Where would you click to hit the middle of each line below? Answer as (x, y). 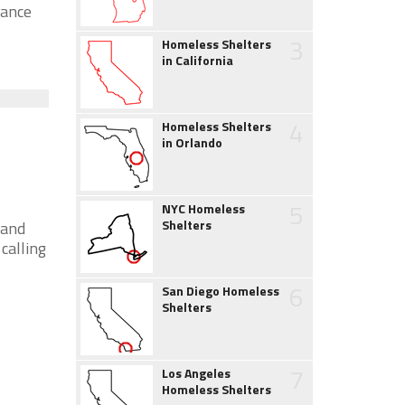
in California (197, 60)
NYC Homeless (203, 208)
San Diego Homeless (220, 291)
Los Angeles (196, 373)
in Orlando (192, 142)
